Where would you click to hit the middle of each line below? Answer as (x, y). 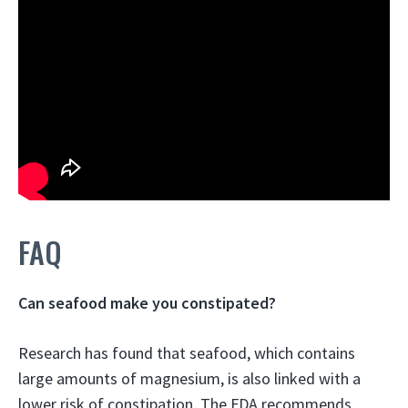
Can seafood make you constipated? (147, 302)
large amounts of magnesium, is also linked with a (189, 378)
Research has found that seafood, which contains (187, 352)
